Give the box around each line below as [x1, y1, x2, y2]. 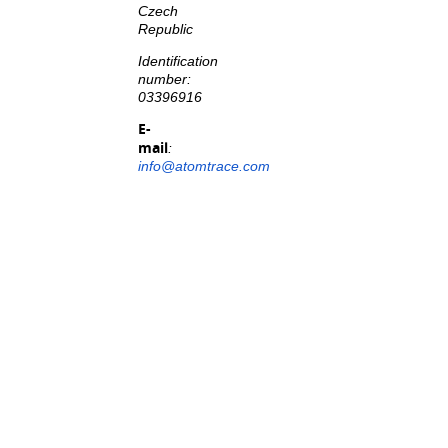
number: [137, 71, 191, 87]
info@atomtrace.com [137, 159, 270, 175]
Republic [137, 22, 193, 38]
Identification [137, 53, 218, 69]
